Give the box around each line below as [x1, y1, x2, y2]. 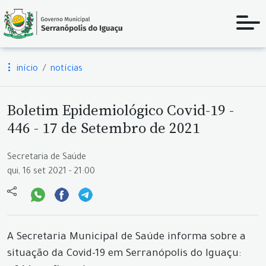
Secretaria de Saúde [7, 153, 86, 163]
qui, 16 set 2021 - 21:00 [7, 167, 95, 177]
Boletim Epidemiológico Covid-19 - [7, 100, 234, 120]
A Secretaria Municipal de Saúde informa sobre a [7, 232, 246, 243]
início [14, 65, 38, 74]
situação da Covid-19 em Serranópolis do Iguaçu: [7, 249, 241, 260]
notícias [50, 65, 83, 74]
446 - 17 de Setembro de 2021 [7, 118, 200, 138]
